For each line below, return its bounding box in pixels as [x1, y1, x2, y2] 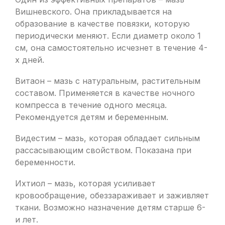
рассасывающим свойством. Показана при [15, 145, 191, 155]
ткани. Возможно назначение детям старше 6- [15, 202, 205, 212]
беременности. [15, 157, 75, 167]
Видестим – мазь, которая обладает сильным [15, 133, 200, 143]
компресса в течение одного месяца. [15, 100, 167, 110]
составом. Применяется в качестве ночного [15, 88, 195, 98]
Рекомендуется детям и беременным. [15, 112, 168, 122]
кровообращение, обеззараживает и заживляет [15, 190, 209, 200]
